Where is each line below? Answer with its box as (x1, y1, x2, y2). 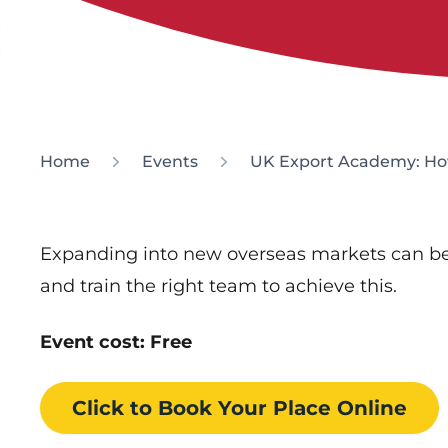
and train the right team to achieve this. (40, 274, 397, 297)
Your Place (212, 395, 337, 420)
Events (142, 151, 198, 171)
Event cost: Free (40, 330, 192, 353)
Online (337, 395, 407, 420)
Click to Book (72, 395, 212, 420)
